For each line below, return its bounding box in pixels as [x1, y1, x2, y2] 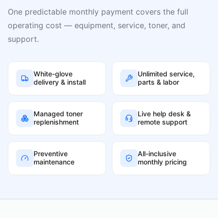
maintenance [34, 158, 74, 166]
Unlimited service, [138, 70, 195, 78]
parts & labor [138, 78, 179, 86]
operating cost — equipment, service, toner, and [8, 20, 185, 30]
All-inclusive [138, 149, 176, 158]
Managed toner [34, 109, 83, 118]
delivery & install [34, 78, 86, 86]
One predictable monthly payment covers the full [8, 7, 188, 17]
